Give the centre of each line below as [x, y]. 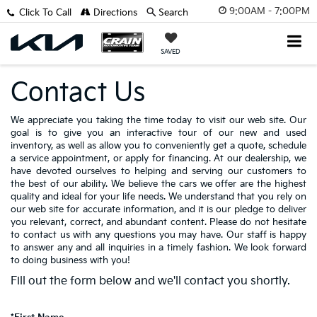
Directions [114, 13]
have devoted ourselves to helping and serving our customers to [158, 171]
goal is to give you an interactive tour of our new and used [158, 133]
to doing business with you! [70, 260]
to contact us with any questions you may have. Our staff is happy [158, 235]
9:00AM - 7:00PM [270, 11]
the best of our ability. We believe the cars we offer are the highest [158, 184]
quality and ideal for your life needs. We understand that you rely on [158, 197]
